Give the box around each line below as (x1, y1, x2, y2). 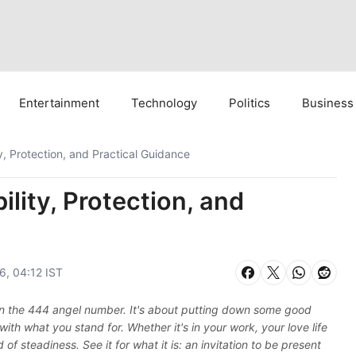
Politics (229, 95, 270, 110)
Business (302, 95, 354, 110)
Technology (131, 95, 197, 110)
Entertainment (19, 95, 99, 110)
